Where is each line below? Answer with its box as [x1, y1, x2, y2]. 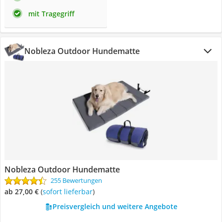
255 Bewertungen [51, 176, 102, 185]
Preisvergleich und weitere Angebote [52, 202, 177, 211]
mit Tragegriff [28, 9, 74, 18]
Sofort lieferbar [46, 187, 93, 196]
